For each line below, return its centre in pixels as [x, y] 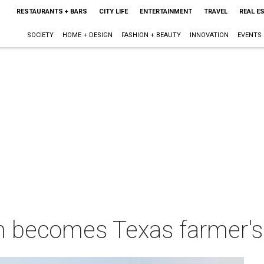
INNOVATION [209, 35]
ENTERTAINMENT [166, 11]
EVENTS [249, 35]
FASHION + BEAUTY [151, 35]
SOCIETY [40, 35]
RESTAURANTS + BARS [52, 11]
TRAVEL [215, 11]
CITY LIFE [113, 11]
